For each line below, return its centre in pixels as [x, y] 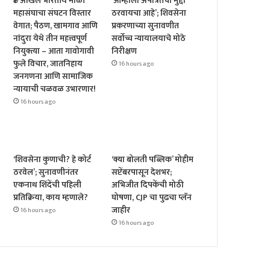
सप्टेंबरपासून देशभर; [142, 172]
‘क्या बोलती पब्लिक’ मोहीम [153, 160]
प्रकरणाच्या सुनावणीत [146, 26]
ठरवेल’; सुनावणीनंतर [46, 172]
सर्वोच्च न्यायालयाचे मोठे [149, 39]
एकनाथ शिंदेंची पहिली [48, 185]
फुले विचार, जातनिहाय [48, 64]
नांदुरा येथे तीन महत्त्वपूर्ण [50, 39]
